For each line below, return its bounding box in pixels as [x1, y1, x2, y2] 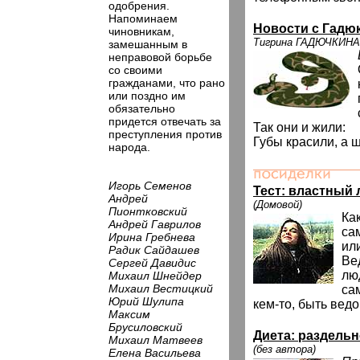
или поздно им [108, 89, 186, 102]
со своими [108, 63, 162, 76]
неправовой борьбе [108, 51, 212, 63]
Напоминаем [108, 12, 178, 25]
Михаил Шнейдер [108, 269, 202, 282]
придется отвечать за [108, 115, 221, 128]
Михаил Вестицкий [108, 282, 213, 295]
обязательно [108, 102, 175, 115]
